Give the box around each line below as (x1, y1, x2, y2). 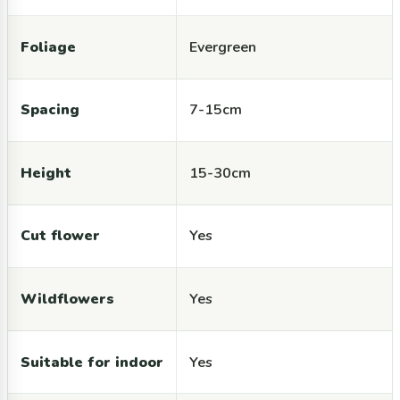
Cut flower (20, 226, 100, 246)
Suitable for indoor (20, 352, 163, 372)
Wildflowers (20, 289, 114, 310)
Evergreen (188, 37, 256, 57)
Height (20, 162, 71, 183)
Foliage (20, 37, 76, 57)
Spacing (20, 100, 79, 121)
